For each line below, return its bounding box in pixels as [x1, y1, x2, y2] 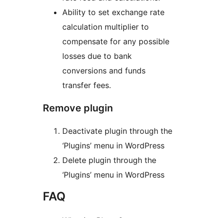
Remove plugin [43, 102, 113, 114]
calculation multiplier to [62, 22, 149, 32]
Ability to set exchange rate [62, 7, 164, 18]
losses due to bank [62, 51, 132, 61]
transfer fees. [62, 80, 111, 91]
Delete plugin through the [62, 155, 156, 165]
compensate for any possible [62, 36, 169, 47]
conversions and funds [62, 66, 145, 76]
